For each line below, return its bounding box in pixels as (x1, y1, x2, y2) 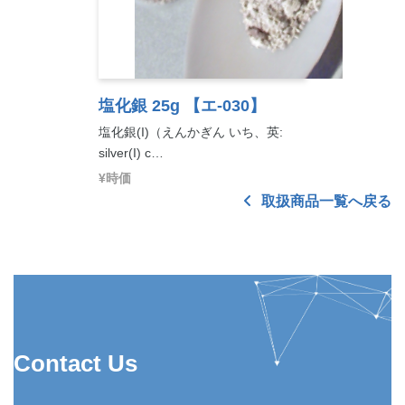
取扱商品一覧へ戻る (258, 193, 391, 209)
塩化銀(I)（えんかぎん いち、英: (99, 125, 283, 139)
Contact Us (14, 350, 137, 377)
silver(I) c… (99, 146, 164, 160)
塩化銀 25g (99, 97, 180, 115)
